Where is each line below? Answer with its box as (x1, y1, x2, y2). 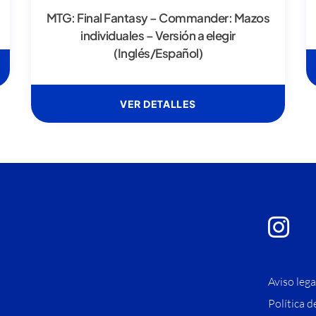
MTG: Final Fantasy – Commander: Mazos (46, 10, 270, 26)
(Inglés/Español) (114, 45, 202, 61)
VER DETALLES (120, 97, 196, 111)
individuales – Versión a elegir (80, 28, 236, 44)
